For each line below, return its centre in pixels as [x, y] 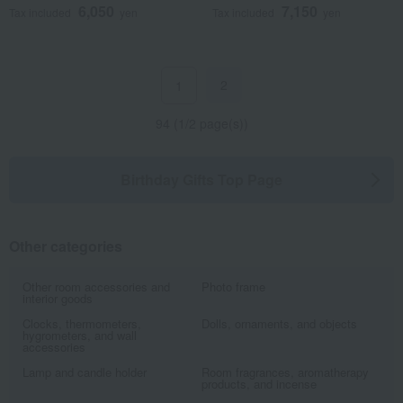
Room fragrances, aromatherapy [285, 372]
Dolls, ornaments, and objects [279, 323]
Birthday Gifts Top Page [201, 179]
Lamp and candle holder [85, 372]
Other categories [66, 246]
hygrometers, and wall [80, 335]
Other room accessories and [96, 287]
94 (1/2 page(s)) [201, 123]
